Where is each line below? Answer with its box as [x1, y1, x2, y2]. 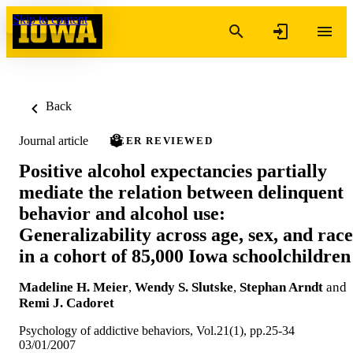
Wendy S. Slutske [135, 279, 233, 295]
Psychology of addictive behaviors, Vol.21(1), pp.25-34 [19, 323, 295, 337]
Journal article [19, 133, 88, 147]
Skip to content [13, 13, 87, 26]
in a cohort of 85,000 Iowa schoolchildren [19, 245, 351, 266]
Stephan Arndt [240, 279, 323, 295]
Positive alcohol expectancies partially [19, 160, 327, 181]
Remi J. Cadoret [19, 295, 114, 310]
